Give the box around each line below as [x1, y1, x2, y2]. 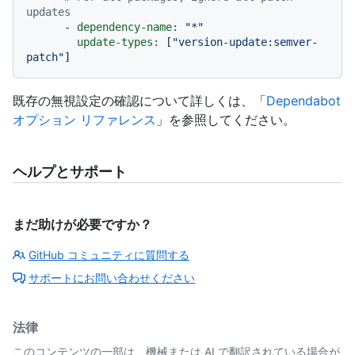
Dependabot [266, 93, 341, 109]
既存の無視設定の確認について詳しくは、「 [13, 93, 266, 109]
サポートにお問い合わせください [29, 271, 195, 285]
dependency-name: [77, 21, 178, 34]
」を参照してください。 [156, 112, 296, 128]
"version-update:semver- [172, 36, 318, 49]
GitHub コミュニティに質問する [29, 248, 189, 262]
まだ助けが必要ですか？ [13, 216, 152, 233]
